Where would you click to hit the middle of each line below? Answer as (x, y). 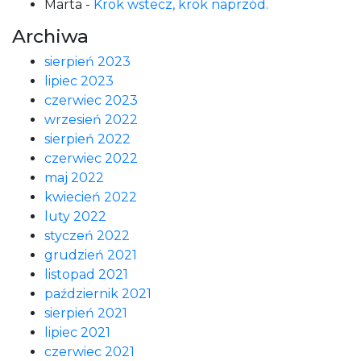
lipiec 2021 (77, 332)
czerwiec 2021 (89, 352)
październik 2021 (98, 294)
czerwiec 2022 (91, 158)
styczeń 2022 (87, 236)
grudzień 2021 (91, 255)
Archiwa (50, 36)
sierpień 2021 (86, 313)
